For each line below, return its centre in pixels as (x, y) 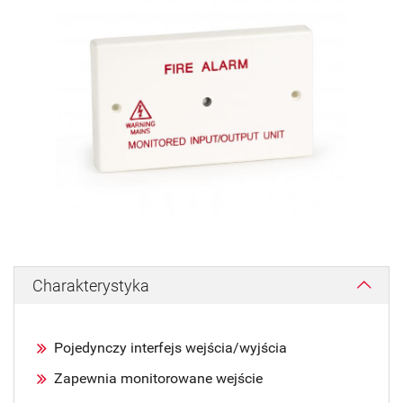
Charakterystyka (91, 285)
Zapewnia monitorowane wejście (158, 378)
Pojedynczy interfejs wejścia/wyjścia (170, 347)
